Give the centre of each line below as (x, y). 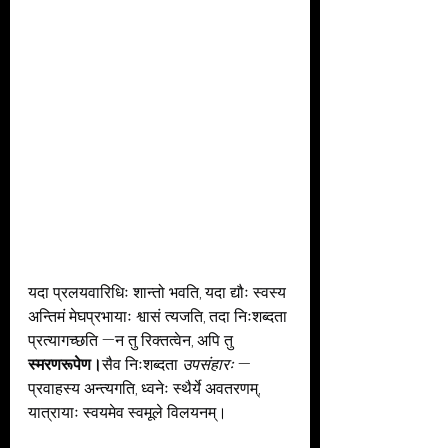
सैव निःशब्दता (142, 364)
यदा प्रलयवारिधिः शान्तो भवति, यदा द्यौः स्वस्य (159, 292)
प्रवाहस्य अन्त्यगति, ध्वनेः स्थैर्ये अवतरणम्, (146, 388)
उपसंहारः (208, 364)
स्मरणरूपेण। (65, 364)
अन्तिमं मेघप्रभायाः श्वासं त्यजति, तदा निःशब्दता (159, 316)
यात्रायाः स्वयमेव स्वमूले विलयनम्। (127, 412)
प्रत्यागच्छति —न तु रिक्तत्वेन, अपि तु (132, 340)
